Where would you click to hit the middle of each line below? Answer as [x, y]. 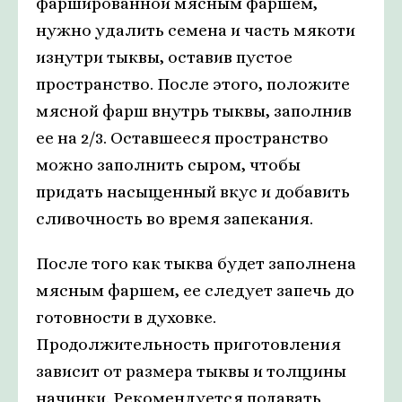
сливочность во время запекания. [175, 218]
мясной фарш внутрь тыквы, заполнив [194, 111]
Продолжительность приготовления [188, 344]
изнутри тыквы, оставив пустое [164, 57]
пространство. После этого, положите [193, 84]
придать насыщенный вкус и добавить [193, 192]
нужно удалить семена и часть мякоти [196, 30]
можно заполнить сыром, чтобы [168, 165]
